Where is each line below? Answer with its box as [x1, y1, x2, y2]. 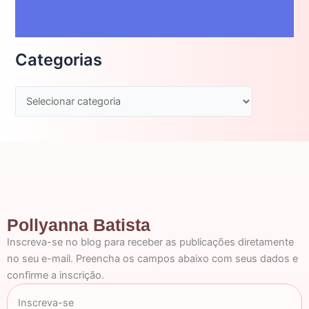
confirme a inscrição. [7, 269, 104, 282]
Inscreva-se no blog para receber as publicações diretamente [7, 236, 294, 249]
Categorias [15, 50, 103, 70]
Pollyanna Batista [7, 216, 150, 235]
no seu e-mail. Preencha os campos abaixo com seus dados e [7, 252, 298, 266]
